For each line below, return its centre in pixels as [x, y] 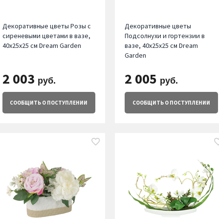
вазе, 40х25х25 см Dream [162, 46]
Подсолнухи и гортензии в [165, 36]
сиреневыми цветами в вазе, [46, 36]
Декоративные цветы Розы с [46, 26]
